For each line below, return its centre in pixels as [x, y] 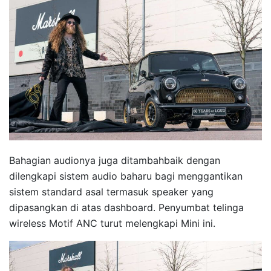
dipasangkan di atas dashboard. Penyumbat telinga [126, 208]
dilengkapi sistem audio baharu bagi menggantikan [126, 176]
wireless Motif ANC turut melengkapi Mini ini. [112, 224]
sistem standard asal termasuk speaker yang [111, 192]
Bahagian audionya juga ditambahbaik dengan [115, 161]
